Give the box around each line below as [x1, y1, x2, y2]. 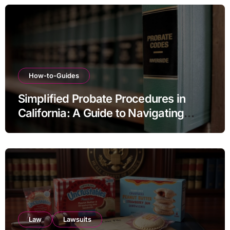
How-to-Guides [28, 71, 79, 80]
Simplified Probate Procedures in [17, 92, 186, 106]
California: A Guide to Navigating [17, 106, 184, 120]
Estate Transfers [17, 121, 102, 135]
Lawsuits [63, 215, 91, 224]
